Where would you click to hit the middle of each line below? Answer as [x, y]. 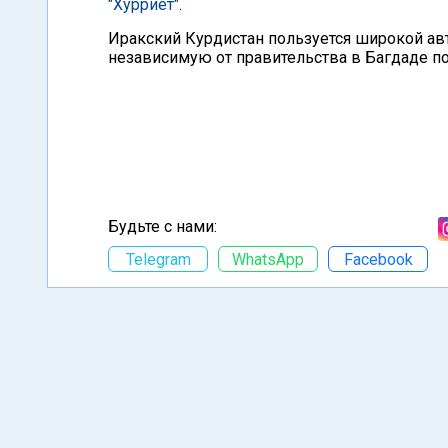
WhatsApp [268, 259]
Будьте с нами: [162, 226]
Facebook [378, 259]
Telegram [158, 259]
